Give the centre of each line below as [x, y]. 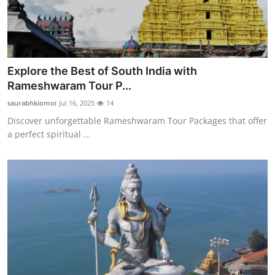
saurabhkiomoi [32, 103]
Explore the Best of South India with [102, 71]
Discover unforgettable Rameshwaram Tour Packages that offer [137, 121]
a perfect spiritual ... [49, 134]
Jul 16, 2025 [77, 103]
